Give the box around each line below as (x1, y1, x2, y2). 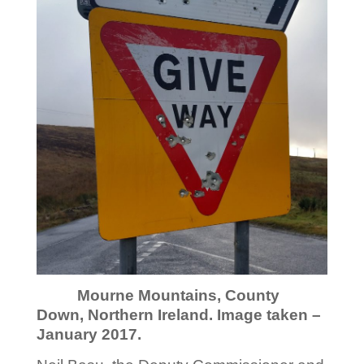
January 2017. (36, 326, 141, 344)
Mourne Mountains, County (36, 287, 279, 305)
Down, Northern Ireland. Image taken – (36, 306, 321, 324)
